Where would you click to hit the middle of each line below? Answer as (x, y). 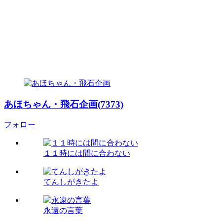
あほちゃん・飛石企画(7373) (64, 104)
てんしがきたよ (71, 182)
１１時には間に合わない (87, 153)
